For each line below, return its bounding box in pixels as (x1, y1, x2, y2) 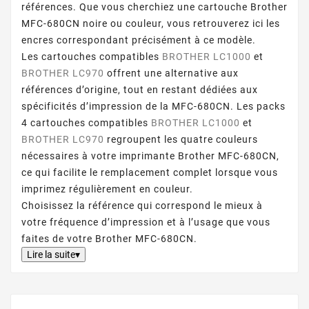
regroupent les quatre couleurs (104, 134, 258, 145)
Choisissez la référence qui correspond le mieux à (21, 200, 263, 211)
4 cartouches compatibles (21, 117, 151, 128)
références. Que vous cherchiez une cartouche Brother (21, 1, 288, 12)
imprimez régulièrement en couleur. (21, 183, 193, 195)
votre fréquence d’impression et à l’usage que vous (21, 217, 270, 228)
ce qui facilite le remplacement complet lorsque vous (21, 167, 278, 178)
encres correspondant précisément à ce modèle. (21, 34, 256, 46)
